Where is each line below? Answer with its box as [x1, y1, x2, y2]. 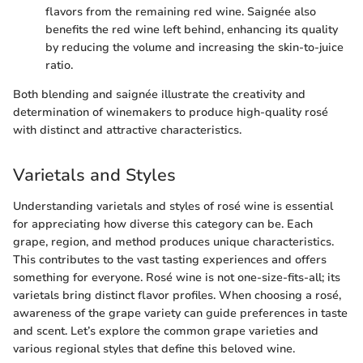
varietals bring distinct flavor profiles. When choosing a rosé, [13, 287, 341, 303]
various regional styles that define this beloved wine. [13, 340, 295, 357]
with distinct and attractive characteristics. [13, 122, 241, 139]
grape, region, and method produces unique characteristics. [13, 233, 334, 250]
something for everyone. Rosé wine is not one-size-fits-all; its [13, 269, 340, 285]
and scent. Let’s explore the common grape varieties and [13, 322, 318, 339]
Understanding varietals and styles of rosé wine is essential [13, 198, 333, 214]
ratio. [45, 58, 73, 74]
